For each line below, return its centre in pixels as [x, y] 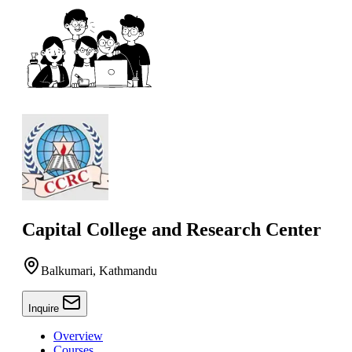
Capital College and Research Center [172, 229]
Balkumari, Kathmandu [99, 270]
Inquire [45, 308]
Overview [78, 335]
